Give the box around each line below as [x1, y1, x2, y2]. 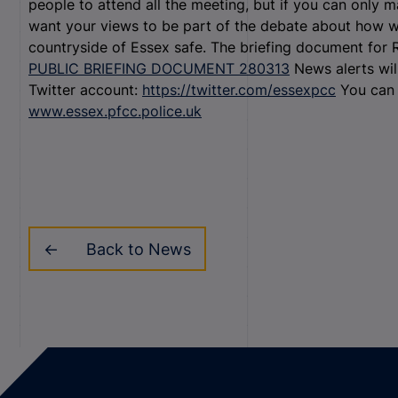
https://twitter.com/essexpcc [142, 81, 336, 99]
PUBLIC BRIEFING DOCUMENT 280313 [28, 60, 290, 77]
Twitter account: [28, 81, 142, 99]
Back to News [85, 239, 191, 259]
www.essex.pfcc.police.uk [28, 102, 202, 120]
